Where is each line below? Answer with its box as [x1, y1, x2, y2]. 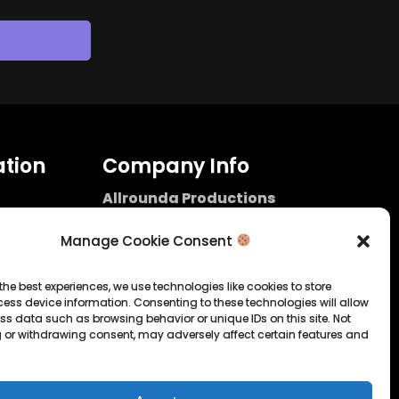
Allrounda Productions [102, 187, 275, 208]
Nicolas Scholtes [102, 208, 216, 230]
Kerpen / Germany [102, 230, 230, 251]
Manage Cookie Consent [60, 231, 236, 250]
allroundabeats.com [122, 265, 255, 284]
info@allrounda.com [122, 247, 253, 265]
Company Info [102, 151, 249, 180]
